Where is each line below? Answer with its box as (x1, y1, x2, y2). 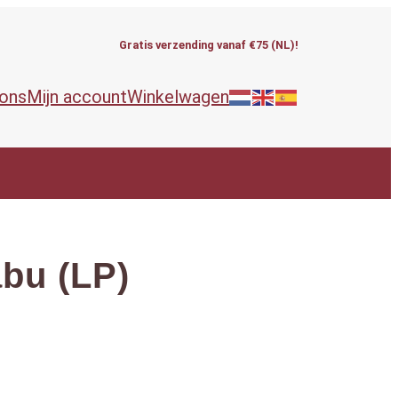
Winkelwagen (127, 85, 229, 107)
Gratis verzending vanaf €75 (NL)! (119, 37, 298, 52)
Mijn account (27, 85, 127, 107)
